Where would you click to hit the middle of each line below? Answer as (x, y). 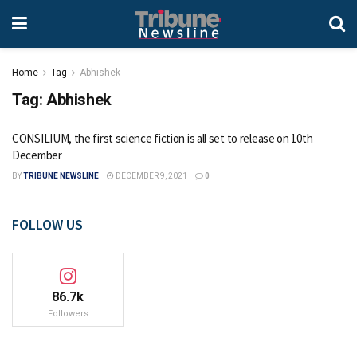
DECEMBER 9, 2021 (151, 176)
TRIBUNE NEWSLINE (61, 176)
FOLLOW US (47, 224)
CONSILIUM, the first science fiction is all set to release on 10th (163, 138)
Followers (68, 314)
